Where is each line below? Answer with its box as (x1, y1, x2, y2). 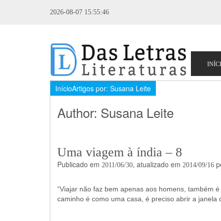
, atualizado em (132, 159, 183, 169)
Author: (57, 103, 101, 121)
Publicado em (57, 159, 102, 169)
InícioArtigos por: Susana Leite (55, 83, 151, 93)
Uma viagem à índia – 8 (57, 145, 182, 159)
